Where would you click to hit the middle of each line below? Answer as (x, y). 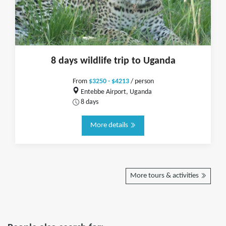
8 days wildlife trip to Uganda (113, 61)
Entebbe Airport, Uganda (116, 92)
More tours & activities (165, 176)
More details (110, 125)
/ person (141, 81)
